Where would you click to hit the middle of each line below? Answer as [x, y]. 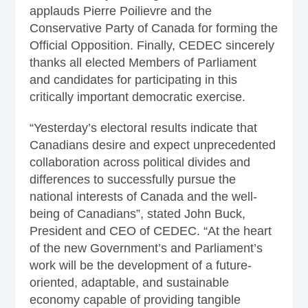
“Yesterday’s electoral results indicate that [143, 128]
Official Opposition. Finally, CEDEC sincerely [152, 45]
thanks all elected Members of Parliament [143, 62]
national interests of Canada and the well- [143, 196]
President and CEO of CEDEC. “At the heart [150, 231]
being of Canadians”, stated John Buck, [137, 213]
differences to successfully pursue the [132, 179]
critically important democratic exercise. [137, 97]
